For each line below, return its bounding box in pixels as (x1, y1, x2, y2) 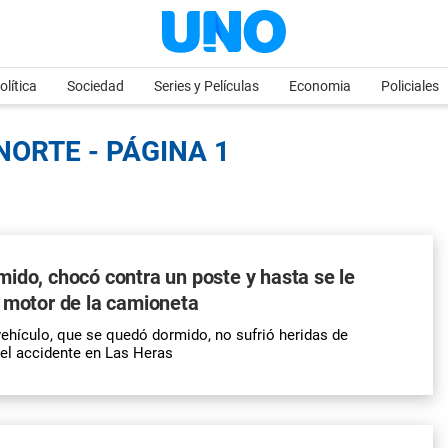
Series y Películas (154, 78, 259, 94)
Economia (289, 78, 351, 94)
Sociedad (67, 78, 124, 94)
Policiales (381, 78, 439, 94)
